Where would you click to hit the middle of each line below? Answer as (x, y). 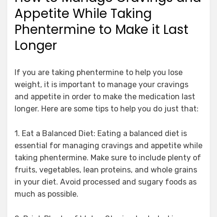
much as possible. (46, 194)
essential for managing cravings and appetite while (108, 145)
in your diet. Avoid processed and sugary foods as (106, 182)
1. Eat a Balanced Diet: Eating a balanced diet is (101, 133)
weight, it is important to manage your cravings (101, 84)
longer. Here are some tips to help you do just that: (107, 108)
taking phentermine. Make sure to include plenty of (108, 157)
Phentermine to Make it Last (101, 29)
